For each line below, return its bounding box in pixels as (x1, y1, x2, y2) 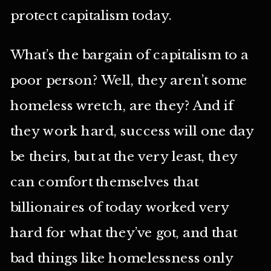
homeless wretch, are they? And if (10, 97, 233, 114)
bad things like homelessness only (10, 250, 234, 266)
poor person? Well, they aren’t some (10, 72, 247, 88)
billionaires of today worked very (10, 199, 230, 215)
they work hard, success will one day (10, 123, 255, 139)
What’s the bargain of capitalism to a (10, 47, 249, 63)
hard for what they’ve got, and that (10, 224, 238, 241)
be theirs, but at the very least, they (10, 148, 238, 165)
